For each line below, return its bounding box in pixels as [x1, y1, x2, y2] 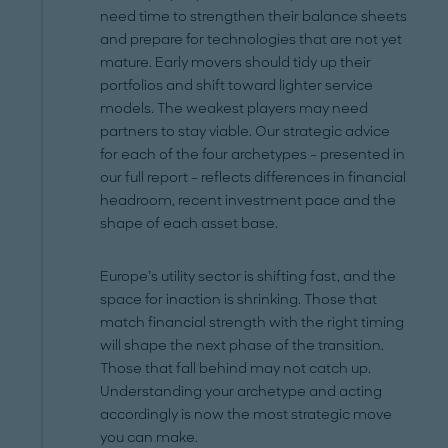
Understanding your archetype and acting [100, 382, 383, 400]
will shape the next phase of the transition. [100, 336, 385, 354]
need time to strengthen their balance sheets [100, 7, 408, 25]
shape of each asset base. [100, 214, 279, 232]
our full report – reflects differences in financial [100, 168, 407, 186]
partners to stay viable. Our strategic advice [100, 122, 391, 140]
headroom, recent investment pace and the [100, 191, 397, 209]
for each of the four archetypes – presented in [100, 145, 406, 163]
